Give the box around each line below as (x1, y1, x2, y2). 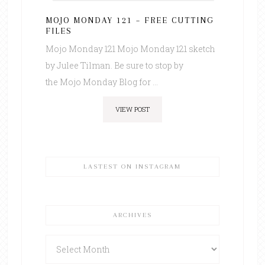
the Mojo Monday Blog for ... (45, 76, 158, 88)
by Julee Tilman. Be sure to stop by (45, 60, 183, 72)
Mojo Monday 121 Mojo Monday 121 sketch (45, 43, 215, 55)
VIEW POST (115, 105, 150, 114)
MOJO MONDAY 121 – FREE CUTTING (45, 15, 214, 25)
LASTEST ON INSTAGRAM (83, 163, 182, 171)
